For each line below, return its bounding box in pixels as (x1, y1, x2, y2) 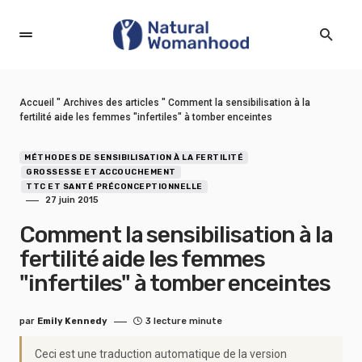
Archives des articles (63, 97, 159, 108)
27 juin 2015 (45, 195, 99, 205)
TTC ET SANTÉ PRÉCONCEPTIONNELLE (26, 182, 203, 192)
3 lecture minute (145, 316, 222, 326)
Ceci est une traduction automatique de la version (35, 347, 287, 360)
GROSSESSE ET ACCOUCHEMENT (26, 167, 176, 177)
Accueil (19, 97, 54, 108)
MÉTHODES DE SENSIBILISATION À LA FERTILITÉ (24, 153, 243, 162)
